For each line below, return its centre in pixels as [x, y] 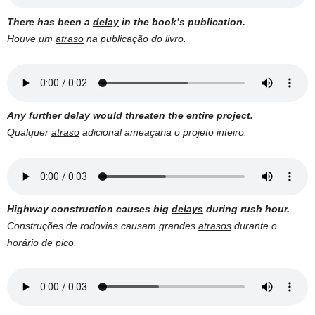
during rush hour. [246, 209]
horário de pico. [42, 243]
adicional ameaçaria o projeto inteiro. [163, 133]
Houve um [31, 39]
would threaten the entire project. [172, 116]
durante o [254, 226]
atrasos [215, 226]
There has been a [50, 22]
